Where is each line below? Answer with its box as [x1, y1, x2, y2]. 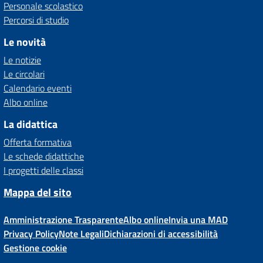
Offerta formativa [4, 135, 72, 149]
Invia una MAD [168, 213, 228, 227]
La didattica [4, 116, 58, 132]
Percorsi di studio [4, 13, 69, 27]
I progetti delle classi [4, 163, 83, 177]
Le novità [4, 34, 46, 50]
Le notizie [4, 53, 41, 67]
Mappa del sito [4, 184, 72, 200]
